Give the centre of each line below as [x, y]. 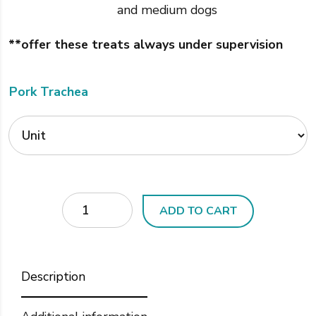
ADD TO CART [198, 211]
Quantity [86, 203]
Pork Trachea [49, 91]
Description [53, 277]
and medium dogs [168, 10]
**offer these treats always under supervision [146, 44]
